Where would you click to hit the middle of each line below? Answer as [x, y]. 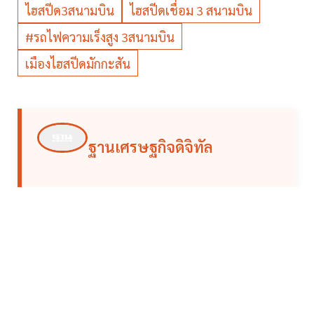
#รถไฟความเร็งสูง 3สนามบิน [100, 37]
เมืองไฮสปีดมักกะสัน [78, 64]
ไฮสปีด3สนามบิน [70, 11]
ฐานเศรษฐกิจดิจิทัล [150, 147]
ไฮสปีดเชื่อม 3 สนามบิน [191, 11]
